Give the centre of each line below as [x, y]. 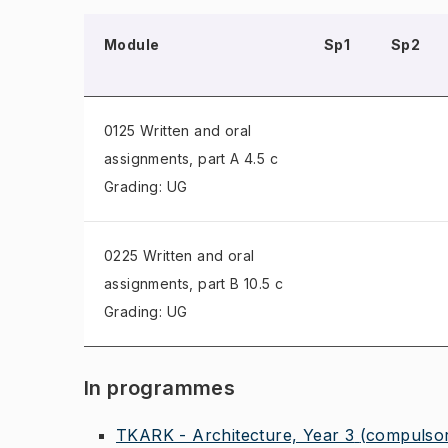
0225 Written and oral [179, 255]
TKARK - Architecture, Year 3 [235, 435]
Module [132, 44]
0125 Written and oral [178, 130]
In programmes [160, 388]
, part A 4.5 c [234, 158]
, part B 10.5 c [236, 283]
